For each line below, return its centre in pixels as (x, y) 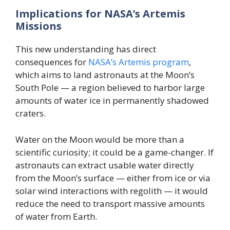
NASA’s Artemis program (139, 62)
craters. (31, 113)
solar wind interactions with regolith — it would (112, 190)
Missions (39, 26)
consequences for (52, 62)
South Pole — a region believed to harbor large (110, 88)
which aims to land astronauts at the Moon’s (105, 75)
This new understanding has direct (86, 49)
